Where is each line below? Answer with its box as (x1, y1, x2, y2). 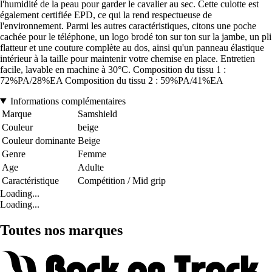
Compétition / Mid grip (78, 175, 166, 186)
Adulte (78, 161, 104, 172)
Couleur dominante (2, 135, 75, 146)
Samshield (78, 108, 117, 119)
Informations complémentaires (10, 95, 126, 106)
